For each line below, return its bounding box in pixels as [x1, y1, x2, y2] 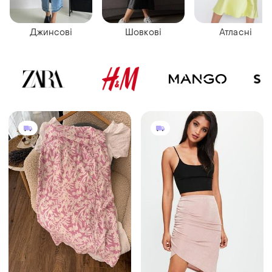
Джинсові [29, 26, 73, 38]
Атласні [219, 26, 252, 38]
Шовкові [125, 26, 161, 38]
